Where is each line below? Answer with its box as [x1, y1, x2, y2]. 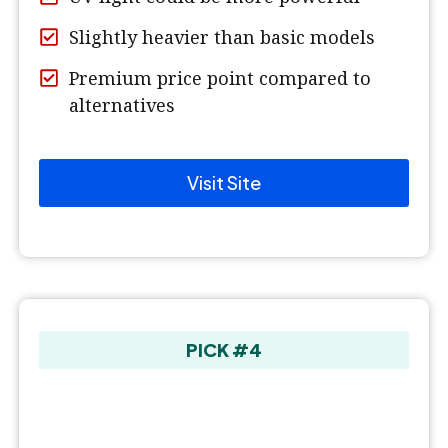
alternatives [69, 93, 175, 118]
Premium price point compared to [69, 66, 371, 91]
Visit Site [187, 171, 261, 195]
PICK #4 [186, 338, 262, 362]
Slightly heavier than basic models [69, 25, 375, 50]
